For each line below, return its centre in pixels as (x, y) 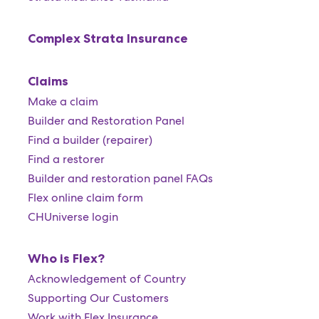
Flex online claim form (85, 198)
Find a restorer (66, 159)
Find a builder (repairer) (90, 140)
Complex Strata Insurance (108, 38)
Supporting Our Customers (98, 298)
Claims (48, 81)
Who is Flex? (66, 258)
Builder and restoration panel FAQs (120, 178)
